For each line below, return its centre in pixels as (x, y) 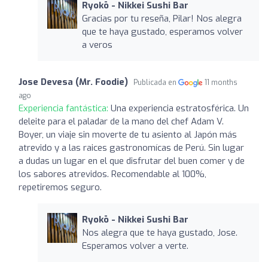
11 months (221, 82)
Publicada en (156, 82)
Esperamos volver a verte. (135, 246)
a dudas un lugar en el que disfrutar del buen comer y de (132, 161)
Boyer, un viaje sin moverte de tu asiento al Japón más (128, 134)
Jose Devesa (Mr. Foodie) (73, 82)
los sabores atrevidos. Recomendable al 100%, (112, 174)
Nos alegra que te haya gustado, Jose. (159, 232)
